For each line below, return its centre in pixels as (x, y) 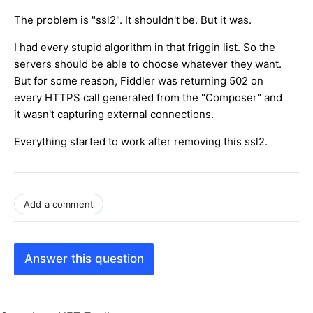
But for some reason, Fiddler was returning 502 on (139, 80)
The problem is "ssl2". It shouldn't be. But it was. (134, 20)
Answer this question (84, 259)
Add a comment (59, 204)
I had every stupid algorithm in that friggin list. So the (145, 47)
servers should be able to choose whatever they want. (148, 64)
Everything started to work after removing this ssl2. (141, 141)
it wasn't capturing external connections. (114, 114)
